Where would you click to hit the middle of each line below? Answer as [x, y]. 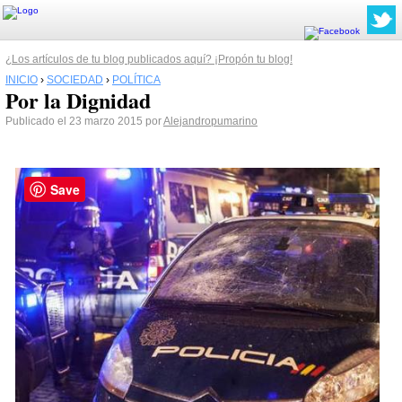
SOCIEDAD [75, 80]
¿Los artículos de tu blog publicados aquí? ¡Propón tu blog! [149, 59]
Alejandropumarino [210, 121]
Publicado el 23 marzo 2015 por [84, 121]
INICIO [22, 80]
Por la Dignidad [78, 100]
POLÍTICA [136, 80]
